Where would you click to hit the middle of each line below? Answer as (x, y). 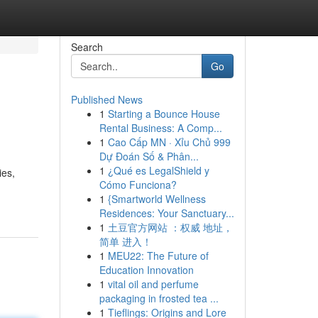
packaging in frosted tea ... (159, 298)
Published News (106, 99)
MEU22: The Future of (158, 256)
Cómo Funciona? (138, 185)
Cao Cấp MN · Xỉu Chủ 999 (169, 142)
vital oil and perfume (153, 284)
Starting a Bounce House (164, 114)
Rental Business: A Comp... (160, 128)
